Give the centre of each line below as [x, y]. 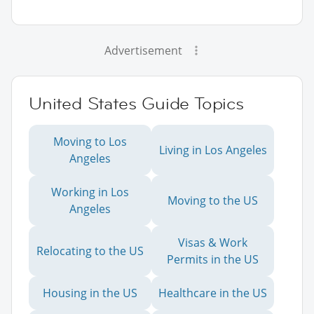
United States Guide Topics [136, 103]
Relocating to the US [90, 251]
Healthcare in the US [213, 293]
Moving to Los [90, 141]
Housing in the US [90, 293]
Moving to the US [213, 200]
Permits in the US [213, 259]
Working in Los [90, 192]
